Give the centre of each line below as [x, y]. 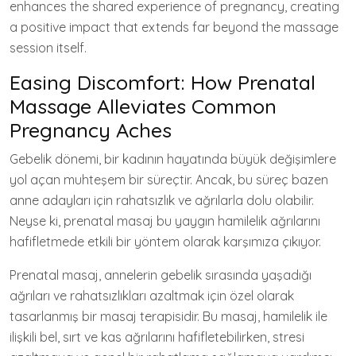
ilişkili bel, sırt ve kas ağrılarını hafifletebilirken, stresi [157, 337]
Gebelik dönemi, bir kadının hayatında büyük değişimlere [173, 159]
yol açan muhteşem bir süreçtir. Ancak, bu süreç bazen [169, 179]
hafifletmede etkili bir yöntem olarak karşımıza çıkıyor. [165, 241]
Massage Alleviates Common [143, 106]
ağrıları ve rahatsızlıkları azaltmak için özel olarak [152, 295]
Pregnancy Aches [91, 130]
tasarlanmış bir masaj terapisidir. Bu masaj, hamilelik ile [168, 316]
